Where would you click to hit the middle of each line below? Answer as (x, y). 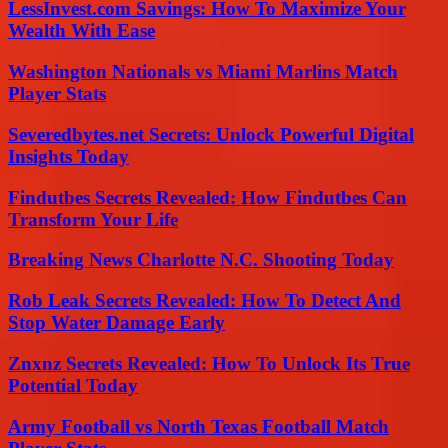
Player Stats (57, 94)
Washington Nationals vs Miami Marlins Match (203, 72)
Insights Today (68, 156)
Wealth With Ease (81, 31)
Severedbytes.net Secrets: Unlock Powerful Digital (211, 134)
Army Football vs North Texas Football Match (198, 426)
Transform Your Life (93, 219)
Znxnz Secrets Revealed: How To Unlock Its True (209, 363)
